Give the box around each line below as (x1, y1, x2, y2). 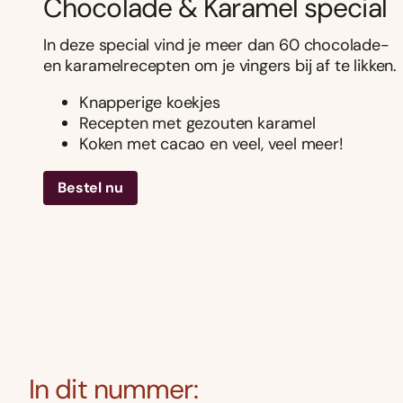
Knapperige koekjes (79, 92, 220, 114)
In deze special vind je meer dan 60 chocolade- (43, 34, 390, 57)
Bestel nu (58, 178, 123, 198)
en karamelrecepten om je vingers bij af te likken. (43, 55, 398, 77)
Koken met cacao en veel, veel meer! (79, 133, 344, 156)
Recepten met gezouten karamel (79, 112, 316, 135)
